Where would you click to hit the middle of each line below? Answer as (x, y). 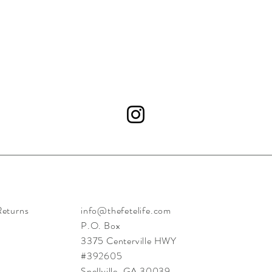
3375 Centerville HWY (129, 241)
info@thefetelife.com (126, 210)
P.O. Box (101, 226)
